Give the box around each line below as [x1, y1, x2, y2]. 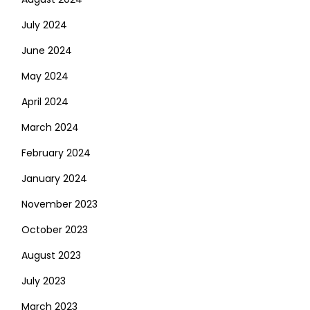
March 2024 [21, 120, 79, 134]
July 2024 [21, 18, 67, 32]
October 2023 [21, 223, 88, 237]
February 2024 [21, 146, 91, 160]
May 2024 [21, 69, 69, 83]
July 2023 [21, 274, 66, 288]
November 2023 [21, 197, 98, 211]
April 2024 [21, 95, 69, 109]
